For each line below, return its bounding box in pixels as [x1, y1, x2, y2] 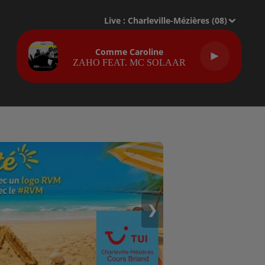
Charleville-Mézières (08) [128, 15, 228, 26]
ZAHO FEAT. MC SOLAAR [72, 57, 186, 67]
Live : [104, 15, 128, 26]
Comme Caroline [95, 46, 163, 57]
